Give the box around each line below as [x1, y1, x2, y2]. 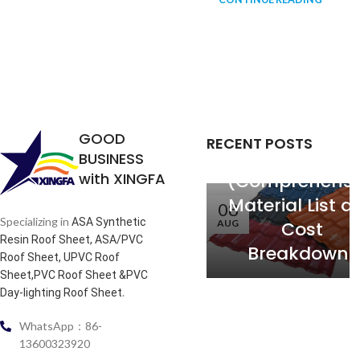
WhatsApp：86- [18, 318, 102, 333]
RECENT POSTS [207, 133, 313, 153]
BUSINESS [79, 148, 144, 169]
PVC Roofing [247, 96, 358, 121]
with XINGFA [79, 168, 166, 189]
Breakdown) [247, 240, 358, 266]
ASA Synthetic [72, 215, 146, 228]
